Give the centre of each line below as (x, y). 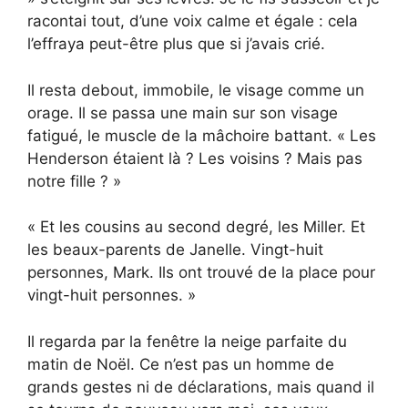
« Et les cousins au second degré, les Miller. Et (196, 227)
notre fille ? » (74, 181)
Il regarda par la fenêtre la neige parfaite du (187, 341)
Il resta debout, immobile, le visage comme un (196, 90)
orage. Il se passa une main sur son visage (183, 112)
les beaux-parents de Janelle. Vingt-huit (175, 250)
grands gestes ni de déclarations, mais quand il (201, 387)
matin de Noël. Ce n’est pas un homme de (181, 364)
